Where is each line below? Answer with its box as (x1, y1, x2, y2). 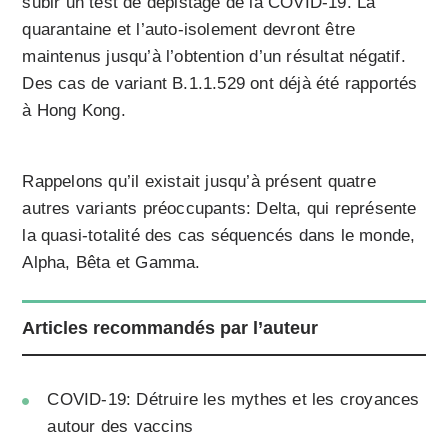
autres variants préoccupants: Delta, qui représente (22, 199, 417, 219)
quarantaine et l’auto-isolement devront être (22, 20, 356, 40)
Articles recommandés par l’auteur (22, 318, 319, 339)
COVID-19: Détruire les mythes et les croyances (47, 390, 420, 410)
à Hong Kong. (22, 101, 126, 121)
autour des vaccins (47, 417, 194, 437)
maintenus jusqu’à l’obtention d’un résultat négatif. (22, 47, 406, 67)
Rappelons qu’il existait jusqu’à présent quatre (22, 172, 376, 192)
